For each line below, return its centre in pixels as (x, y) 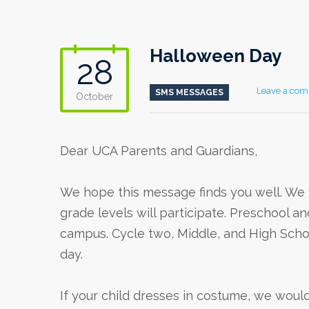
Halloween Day (216, 56)
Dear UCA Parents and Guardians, (159, 151)
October (94, 97)
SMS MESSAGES (189, 92)
